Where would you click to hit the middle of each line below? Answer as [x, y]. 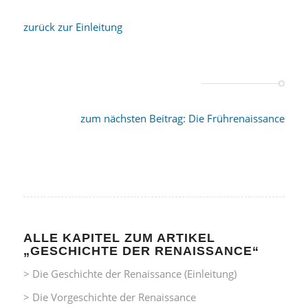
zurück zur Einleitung [73, 26]
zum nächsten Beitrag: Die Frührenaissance [183, 119]
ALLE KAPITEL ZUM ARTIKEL [119, 238]
